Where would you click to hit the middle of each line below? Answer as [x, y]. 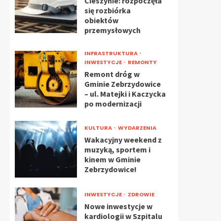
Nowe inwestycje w [118, 206]
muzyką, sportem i [117, 149]
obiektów [101, 20]
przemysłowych [112, 30]
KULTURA [98, 128]
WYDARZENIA [137, 128]
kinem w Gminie [112, 159]
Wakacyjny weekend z [123, 140]
